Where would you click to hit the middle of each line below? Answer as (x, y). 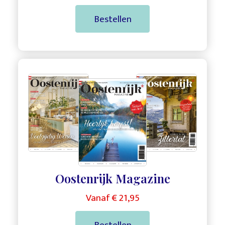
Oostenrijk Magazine (113, 179)
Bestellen (113, 19)
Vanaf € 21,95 (113, 198)
